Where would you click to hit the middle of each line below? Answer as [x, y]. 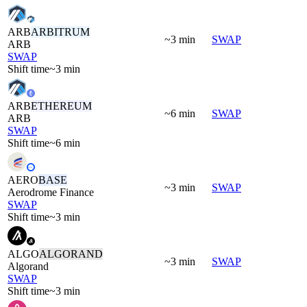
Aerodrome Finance [51, 192]
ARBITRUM [60, 32]
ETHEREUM [61, 106]
